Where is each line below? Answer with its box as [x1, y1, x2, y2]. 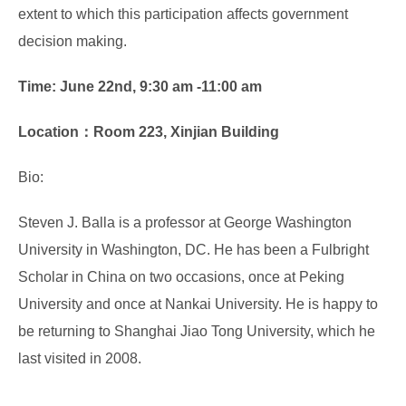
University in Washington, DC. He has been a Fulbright [18, 241, 369, 257]
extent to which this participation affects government [18, 5, 348, 22]
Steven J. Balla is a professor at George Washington [18, 214, 352, 230]
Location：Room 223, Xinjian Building [18, 123, 286, 140]
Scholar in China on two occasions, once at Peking [18, 268, 344, 285]
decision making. [18, 33, 145, 49]
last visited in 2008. [18, 350, 141, 366]
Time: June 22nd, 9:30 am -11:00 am [18, 78, 280, 94]
